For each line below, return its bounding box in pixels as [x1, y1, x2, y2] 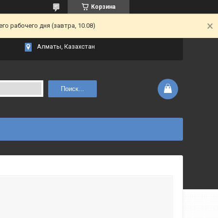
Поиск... [60, 85, 84, 92]
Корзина [91, 3, 115, 10]
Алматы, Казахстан [37, 43, 95, 50]
